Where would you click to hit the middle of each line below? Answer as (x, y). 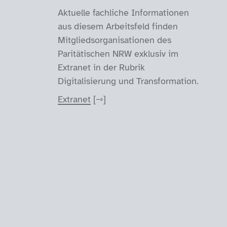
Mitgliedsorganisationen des (114, 40)
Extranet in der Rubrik (101, 68)
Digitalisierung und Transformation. (128, 81)
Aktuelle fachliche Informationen (123, 13)
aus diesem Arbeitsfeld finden (118, 27)
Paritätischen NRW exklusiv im (118, 54)
